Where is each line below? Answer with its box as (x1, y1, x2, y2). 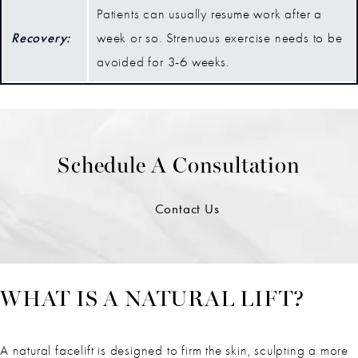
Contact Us (154, 200, 220, 217)
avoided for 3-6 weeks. (97, 54, 229, 70)
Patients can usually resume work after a (97, 6, 323, 22)
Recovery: (11, 29, 71, 46)
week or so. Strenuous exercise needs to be (97, 30, 343, 46)
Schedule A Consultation (58, 156, 300, 178)
